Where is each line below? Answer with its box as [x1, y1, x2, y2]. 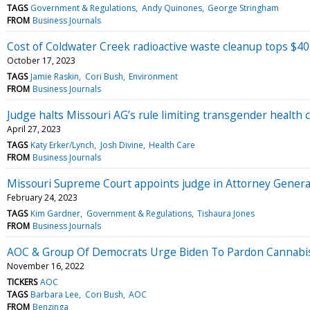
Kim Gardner [30, 207, 81, 219]
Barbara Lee [30, 288, 80, 300]
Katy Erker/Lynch [30, 138, 95, 151]
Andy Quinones [141, 1, 202, 14]
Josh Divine [100, 138, 143, 151]
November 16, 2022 [7, 259, 84, 272]
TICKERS [7, 275, 37, 288]
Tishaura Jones [197, 207, 255, 219]
